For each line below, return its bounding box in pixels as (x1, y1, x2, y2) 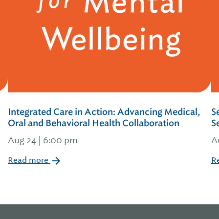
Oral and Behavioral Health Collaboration (8, 117, 179, 129)
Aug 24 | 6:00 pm (8, 134, 78, 146)
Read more (8, 155, 50, 165)
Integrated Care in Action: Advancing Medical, (8, 106, 200, 118)
